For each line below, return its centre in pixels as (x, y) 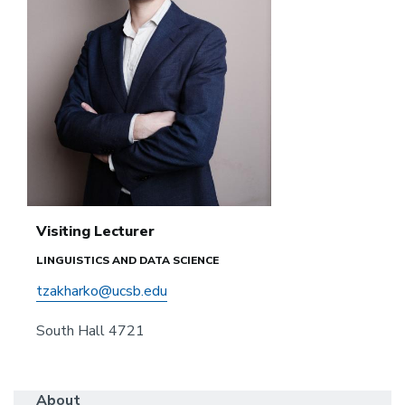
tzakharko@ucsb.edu (102, 291)
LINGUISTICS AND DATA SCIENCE (127, 260)
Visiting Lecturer (95, 231)
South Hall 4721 (90, 330)
